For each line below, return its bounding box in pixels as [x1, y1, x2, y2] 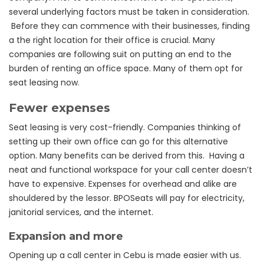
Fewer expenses [9, 101, 110, 115]
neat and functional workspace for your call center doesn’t [9, 164, 252, 176]
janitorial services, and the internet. [9, 206, 158, 218]
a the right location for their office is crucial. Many [9, 34, 215, 46]
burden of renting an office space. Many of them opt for [9, 62, 243, 74]
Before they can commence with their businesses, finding [9, 20, 250, 32]
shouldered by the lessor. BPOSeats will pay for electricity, [9, 192, 245, 204]
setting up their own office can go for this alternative [9, 136, 228, 147]
